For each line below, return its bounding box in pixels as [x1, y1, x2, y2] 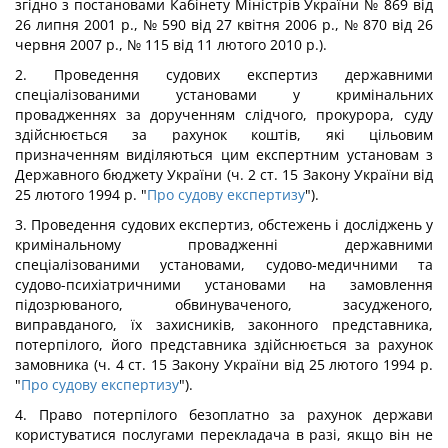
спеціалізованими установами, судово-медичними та [15, 255, 433, 274]
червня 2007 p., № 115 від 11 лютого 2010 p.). [15, 35, 327, 54]
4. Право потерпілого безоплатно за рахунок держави [15, 405, 433, 424]
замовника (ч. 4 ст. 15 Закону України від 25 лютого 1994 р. [15, 355, 433, 374]
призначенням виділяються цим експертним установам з [15, 145, 433, 164]
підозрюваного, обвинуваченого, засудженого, [15, 295, 433, 314]
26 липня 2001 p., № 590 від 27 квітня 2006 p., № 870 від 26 [15, 15, 433, 34]
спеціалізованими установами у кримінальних [15, 85, 433, 104]
